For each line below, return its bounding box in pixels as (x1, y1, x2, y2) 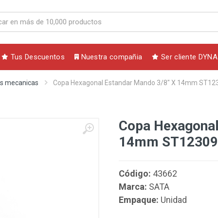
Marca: (119, 182, 147, 192)
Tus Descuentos (8, 52, 65, 61)
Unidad (159, 195, 187, 205)
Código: (119, 168, 151, 179)
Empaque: (119, 195, 159, 205)
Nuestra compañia (79, 52, 143, 61)
